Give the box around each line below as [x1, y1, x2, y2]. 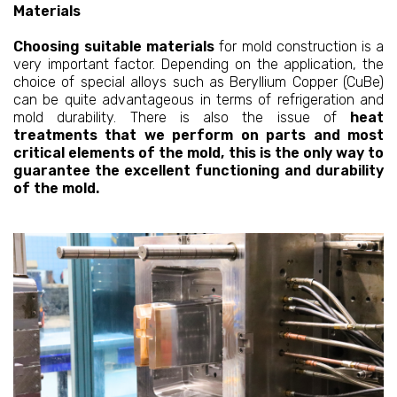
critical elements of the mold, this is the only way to [13, 144, 384, 162]
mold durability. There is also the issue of [13, 109, 337, 127]
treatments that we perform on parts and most [13, 127, 384, 144]
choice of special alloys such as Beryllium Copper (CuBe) [13, 74, 384, 91]
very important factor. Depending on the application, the [13, 56, 384, 74]
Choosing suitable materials [13, 38, 215, 56]
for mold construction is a [214, 38, 385, 56]
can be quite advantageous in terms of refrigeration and [13, 91, 384, 109]
